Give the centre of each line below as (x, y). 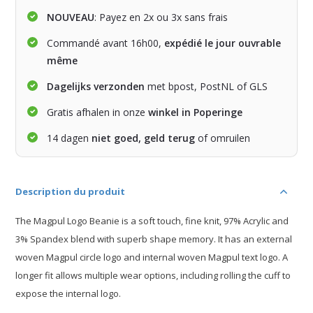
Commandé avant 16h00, (106, 43)
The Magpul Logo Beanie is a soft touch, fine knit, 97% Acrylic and (152, 221)
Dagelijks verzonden (96, 87)
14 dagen (70, 138)
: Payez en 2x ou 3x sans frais (161, 17)
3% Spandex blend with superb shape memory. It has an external (154, 239)
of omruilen (223, 138)
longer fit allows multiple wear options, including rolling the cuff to (153, 276)
